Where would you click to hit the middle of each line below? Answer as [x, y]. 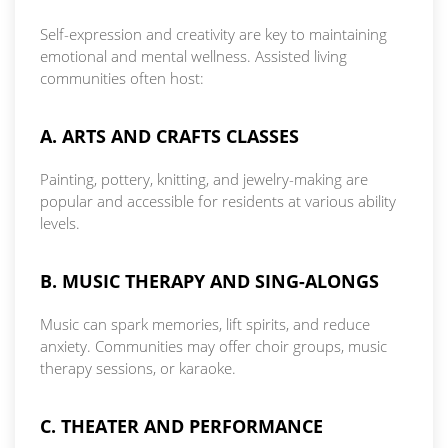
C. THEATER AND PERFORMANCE [181, 426]
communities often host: [122, 78]
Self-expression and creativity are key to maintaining [213, 34]
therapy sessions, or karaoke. [138, 368]
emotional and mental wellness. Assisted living [193, 56]
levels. [60, 223]
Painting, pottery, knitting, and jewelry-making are [204, 179]
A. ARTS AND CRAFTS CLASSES [169, 136]
